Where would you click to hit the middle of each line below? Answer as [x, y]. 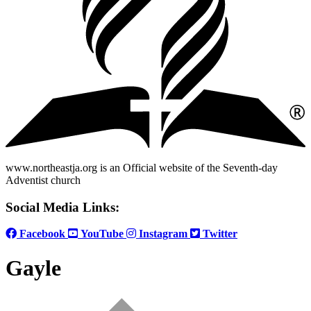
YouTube [101, 234]
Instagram [162, 234]
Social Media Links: [62, 207]
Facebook [41, 234]
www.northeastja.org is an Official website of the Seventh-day [142, 167]
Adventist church [43, 180]
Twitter [219, 234]
